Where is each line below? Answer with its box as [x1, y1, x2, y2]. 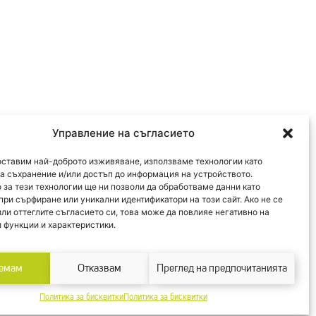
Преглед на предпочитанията [156, 262, 287, 274]
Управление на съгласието [51, 126, 195, 140]
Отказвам [78, 262, 122, 274]
